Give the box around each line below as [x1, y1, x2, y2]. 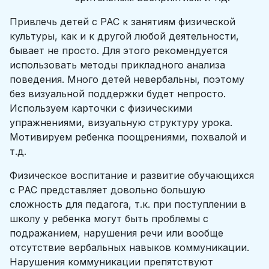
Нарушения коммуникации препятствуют [10, 256, 213, 268]
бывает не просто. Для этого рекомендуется [10, 44, 228, 56]
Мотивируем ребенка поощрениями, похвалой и [10, 131, 246, 143]
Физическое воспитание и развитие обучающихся [10, 169, 254, 181]
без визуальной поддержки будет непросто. [10, 88, 226, 100]
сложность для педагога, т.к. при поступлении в [10, 198, 246, 210]
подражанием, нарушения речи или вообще [10, 227, 223, 239]
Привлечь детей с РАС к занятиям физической [10, 16, 235, 28]
